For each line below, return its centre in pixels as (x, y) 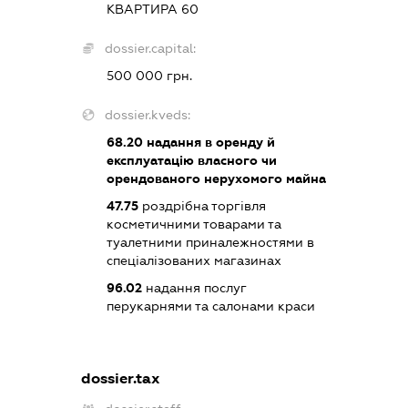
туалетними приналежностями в (211, 242)
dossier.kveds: (148, 114)
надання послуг (194, 287)
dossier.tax (121, 378)
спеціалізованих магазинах (194, 260)
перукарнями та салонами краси (211, 306)
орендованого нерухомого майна (217, 178)
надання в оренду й (209, 142)
